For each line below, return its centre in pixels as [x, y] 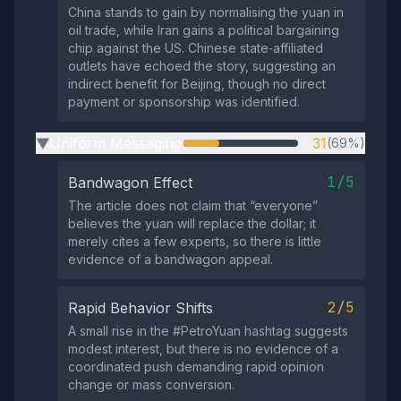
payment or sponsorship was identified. [184, 102]
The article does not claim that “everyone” [193, 205]
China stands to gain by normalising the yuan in [206, 12]
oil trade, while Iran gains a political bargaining [204, 30]
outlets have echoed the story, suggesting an [202, 66]
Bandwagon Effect [130, 183]
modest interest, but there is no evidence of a [203, 349]
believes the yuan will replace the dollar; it [192, 223]
